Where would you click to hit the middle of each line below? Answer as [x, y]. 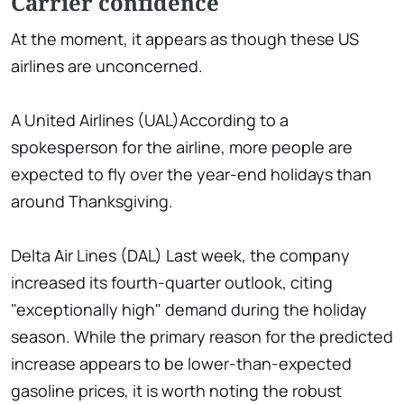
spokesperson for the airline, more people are [182, 147]
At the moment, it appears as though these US [185, 39]
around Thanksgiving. [92, 202]
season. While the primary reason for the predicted [202, 337]
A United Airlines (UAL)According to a [150, 120]
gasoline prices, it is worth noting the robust [176, 391]
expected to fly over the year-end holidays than [191, 174]
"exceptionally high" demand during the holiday [189, 310]
